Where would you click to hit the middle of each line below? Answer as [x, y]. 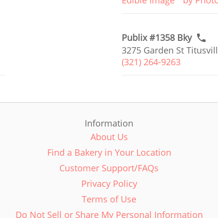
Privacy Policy [109, 183]
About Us [109, 137]
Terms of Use [109, 199]
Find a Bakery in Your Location [109, 152]
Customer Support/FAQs [109, 168]
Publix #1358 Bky [157, 37]
